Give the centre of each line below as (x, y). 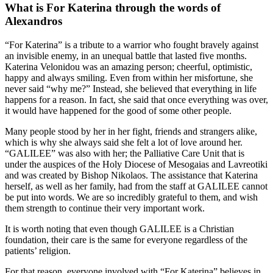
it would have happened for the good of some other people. (118, 111)
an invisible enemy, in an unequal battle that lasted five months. (126, 56)
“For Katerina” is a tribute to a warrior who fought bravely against (132, 45)
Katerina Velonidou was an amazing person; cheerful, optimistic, (129, 67)
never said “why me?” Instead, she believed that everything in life (131, 89)
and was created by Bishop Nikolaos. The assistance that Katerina (131, 175)
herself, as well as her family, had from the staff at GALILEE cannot (136, 186)
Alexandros (34, 21)
